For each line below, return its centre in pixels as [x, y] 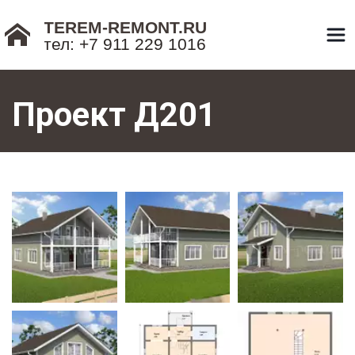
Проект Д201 [114, 115]
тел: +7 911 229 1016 [125, 44]
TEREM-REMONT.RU [126, 27]
